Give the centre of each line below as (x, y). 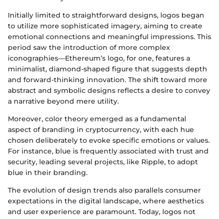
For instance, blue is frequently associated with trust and (108, 151)
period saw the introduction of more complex (89, 47)
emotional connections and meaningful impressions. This (109, 37)
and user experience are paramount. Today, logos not (102, 212)
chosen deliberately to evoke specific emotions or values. (109, 140)
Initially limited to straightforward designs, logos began (106, 15)
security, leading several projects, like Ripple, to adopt (103, 162)
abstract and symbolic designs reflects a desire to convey (109, 90)
